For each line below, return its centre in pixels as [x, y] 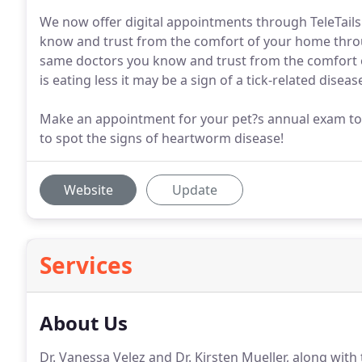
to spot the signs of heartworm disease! [162, 138]
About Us [84, 323]
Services [86, 265]
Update [195, 190]
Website [88, 190]
